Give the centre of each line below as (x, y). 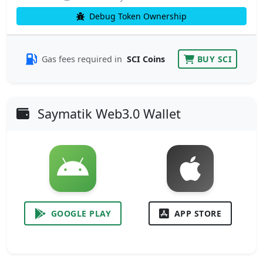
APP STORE (198, 214)
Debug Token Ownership (137, 16)
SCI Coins (146, 59)
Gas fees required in (83, 59)
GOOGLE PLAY (81, 214)
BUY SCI (214, 59)
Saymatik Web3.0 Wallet (107, 114)
